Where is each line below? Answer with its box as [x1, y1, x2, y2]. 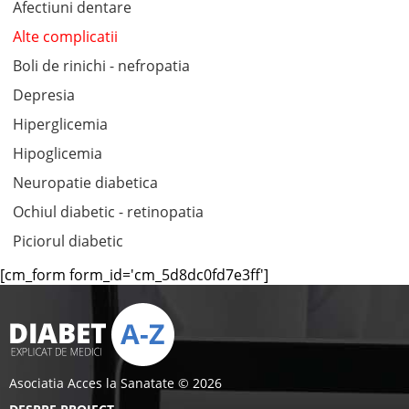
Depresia [12, 85, 75, 105]
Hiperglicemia [12, 114, 108, 134]
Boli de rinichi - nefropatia [12, 56, 190, 76]
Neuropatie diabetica [12, 173, 158, 193]
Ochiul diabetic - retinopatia [12, 202, 204, 222]
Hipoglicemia [12, 143, 102, 163]
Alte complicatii [12, 26, 118, 47]
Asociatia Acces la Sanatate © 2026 [9, 374, 222, 392]
